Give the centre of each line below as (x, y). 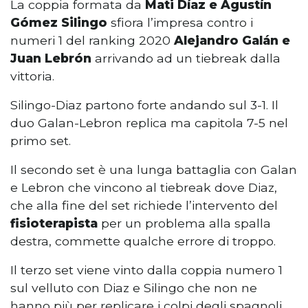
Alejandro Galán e (232, 41)
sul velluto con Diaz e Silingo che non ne (134, 288)
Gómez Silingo (59, 23)
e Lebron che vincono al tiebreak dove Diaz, (144, 188)
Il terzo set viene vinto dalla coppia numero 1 (146, 270)
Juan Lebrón (51, 58)
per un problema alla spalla (184, 223)
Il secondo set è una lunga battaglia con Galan (154, 170)
